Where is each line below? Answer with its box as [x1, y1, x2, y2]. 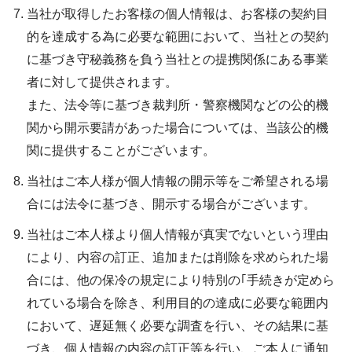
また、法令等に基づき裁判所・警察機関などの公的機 [27, 98, 329, 112]
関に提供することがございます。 [27, 144, 216, 158]
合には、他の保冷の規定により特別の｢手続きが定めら [27, 273, 335, 288]
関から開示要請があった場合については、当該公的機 [27, 121, 329, 135]
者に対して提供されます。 [27, 75, 178, 90]
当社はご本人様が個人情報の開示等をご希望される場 [27, 174, 329, 189]
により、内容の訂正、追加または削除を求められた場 [27, 251, 329, 265]
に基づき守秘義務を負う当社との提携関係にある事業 [27, 53, 329, 67]
